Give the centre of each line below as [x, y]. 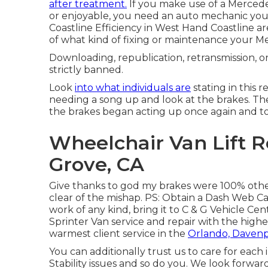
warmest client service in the [118, 234]
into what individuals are [133, 88]
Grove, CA [97, 164]
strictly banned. [86, 70]
